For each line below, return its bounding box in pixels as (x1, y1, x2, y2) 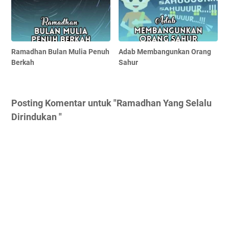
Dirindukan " (11, 111, 62, 123)
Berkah (11, 58, 34, 67)
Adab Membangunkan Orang (119, 48, 212, 56)
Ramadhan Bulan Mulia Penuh (11, 48, 109, 56)
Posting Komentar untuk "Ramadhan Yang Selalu (11, 98, 212, 109)
